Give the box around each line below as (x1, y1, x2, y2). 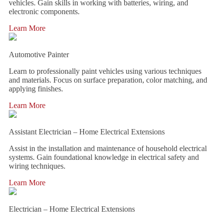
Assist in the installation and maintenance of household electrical (9, 144, 207, 153)
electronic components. (9, 7, 80, 16)
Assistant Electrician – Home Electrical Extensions (9, 128, 165, 136)
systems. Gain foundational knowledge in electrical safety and (9, 153, 199, 161)
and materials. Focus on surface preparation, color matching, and (9, 76, 207, 84)
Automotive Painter (9, 50, 69, 59)
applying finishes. (9, 85, 63, 93)
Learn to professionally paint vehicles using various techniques (9, 67, 201, 75)
